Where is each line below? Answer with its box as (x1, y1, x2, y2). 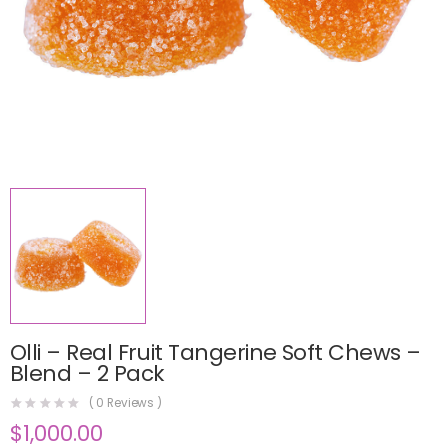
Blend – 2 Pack (10, 357, 165, 389)
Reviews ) (104, 395, 163, 412)
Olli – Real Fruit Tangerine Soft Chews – (10, 336, 421, 368)
